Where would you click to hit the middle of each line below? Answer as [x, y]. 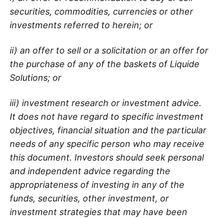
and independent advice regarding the [90, 171]
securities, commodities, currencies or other [101, 11]
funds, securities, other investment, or [89, 198]
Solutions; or [36, 77]
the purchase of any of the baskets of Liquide [105, 64]
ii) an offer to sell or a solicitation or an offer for [109, 50]
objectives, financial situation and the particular [108, 130]
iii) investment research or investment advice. [106, 103]
